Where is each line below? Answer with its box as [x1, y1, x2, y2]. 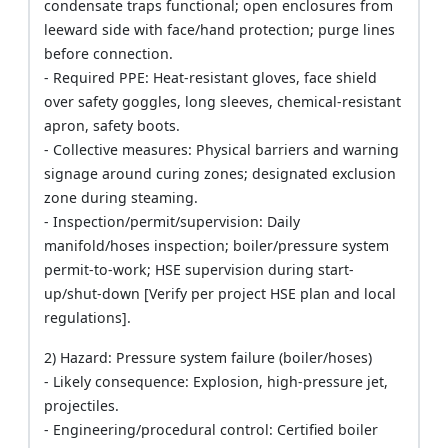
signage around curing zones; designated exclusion [44, 164, 397, 184]
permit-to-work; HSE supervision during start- [44, 260, 355, 280]
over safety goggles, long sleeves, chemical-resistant [44, 92, 402, 112]
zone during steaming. [44, 188, 199, 208]
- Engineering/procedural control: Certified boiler [44, 420, 379, 440]
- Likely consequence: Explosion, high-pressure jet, [44, 372, 389, 392]
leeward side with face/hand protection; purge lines [44, 20, 396, 40]
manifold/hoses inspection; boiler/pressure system [44, 236, 390, 256]
